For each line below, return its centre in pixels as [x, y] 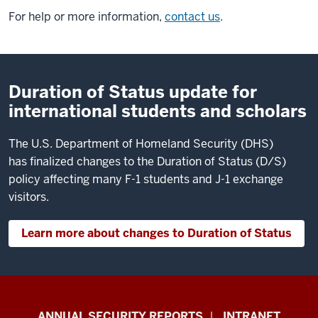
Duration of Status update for [133, 92]
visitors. [29, 197]
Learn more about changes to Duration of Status [157, 233]
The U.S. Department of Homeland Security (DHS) [141, 144]
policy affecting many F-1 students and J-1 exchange [146, 179]
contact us [192, 17]
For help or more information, [87, 17]
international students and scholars [158, 111]
